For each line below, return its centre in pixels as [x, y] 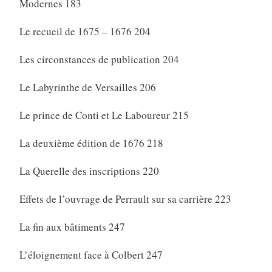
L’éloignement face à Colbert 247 [91, 255]
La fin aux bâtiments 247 [72, 227]
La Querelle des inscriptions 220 [89, 171]
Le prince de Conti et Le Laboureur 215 [104, 115]
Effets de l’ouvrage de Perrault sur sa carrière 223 [125, 199]
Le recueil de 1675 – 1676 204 [85, 32]
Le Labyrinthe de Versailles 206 [87, 87]
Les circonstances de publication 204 [99, 59]
